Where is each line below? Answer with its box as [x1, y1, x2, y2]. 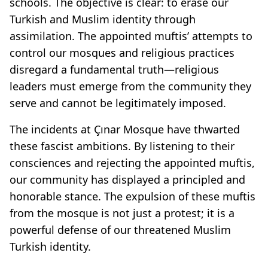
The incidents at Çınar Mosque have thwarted [10, 121, 240, 136]
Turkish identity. [10, 239, 91, 254]
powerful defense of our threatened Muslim [10, 222, 231, 237]
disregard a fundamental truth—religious [10, 62, 219, 77]
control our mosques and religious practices [10, 45, 234, 60]
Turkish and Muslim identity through [10, 11, 196, 26]
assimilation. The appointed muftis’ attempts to [10, 28, 252, 43]
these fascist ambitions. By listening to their [10, 138, 234, 153]
